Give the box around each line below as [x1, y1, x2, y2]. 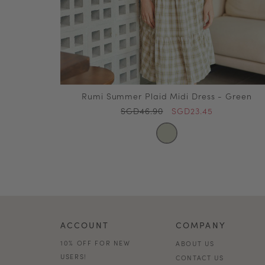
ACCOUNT [60, 219, 109, 231]
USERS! [60, 251, 87, 261]
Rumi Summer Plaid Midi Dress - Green [82, 90, 252, 102]
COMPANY [176, 219, 226, 231]
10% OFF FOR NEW [60, 238, 131, 247]
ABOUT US [176, 238, 215, 248]
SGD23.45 [172, 105, 213, 117]
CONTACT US [176, 253, 224, 262]
